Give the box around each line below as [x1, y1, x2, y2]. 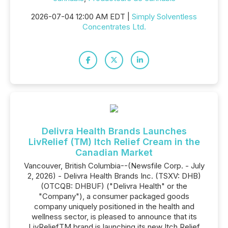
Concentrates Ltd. [82, 22, 146, 32]
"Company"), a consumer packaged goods [39, 191, 189, 201]
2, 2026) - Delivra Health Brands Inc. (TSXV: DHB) [27, 171, 201, 181]
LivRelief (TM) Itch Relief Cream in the [28, 136, 200, 147]
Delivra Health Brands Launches [41, 126, 187, 136]
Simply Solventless [132, 12, 197, 21]
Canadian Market [75, 147, 153, 158]
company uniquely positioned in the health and [34, 202, 194, 211]
